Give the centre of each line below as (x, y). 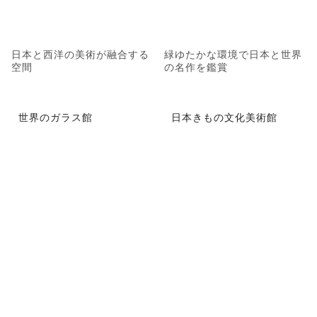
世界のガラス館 (56, 116)
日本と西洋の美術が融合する (80, 54)
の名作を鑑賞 (196, 67)
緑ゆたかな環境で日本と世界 (233, 54)
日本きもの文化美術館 (224, 116)
